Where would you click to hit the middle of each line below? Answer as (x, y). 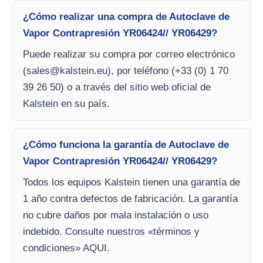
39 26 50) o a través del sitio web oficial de (117, 87)
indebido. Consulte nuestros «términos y (111, 232)
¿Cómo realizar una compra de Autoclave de (126, 17)
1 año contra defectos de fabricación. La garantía (130, 199)
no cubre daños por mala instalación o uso (116, 215)
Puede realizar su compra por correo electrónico (129, 54)
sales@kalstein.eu (67, 71)
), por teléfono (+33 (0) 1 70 (168, 71)
